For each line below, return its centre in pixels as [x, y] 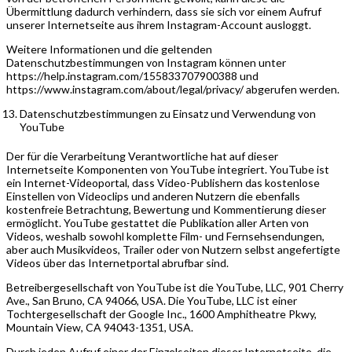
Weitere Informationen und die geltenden [109, 49]
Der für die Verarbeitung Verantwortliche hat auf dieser [142, 156]
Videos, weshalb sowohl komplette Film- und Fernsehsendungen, [165, 236]
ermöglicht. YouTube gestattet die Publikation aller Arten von [158, 222]
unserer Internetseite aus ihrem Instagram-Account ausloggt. [159, 24]
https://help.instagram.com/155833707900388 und [132, 75]
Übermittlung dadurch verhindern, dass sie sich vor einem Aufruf [164, 11]
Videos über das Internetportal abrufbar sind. [117, 262]
